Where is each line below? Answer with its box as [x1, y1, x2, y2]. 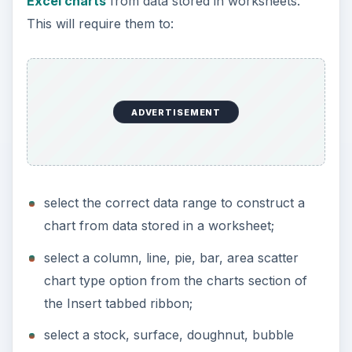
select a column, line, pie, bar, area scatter [43, 249, 299, 266]
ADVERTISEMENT [130, 106, 222, 118]
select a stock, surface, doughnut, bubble [43, 327, 294, 343]
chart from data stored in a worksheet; [43, 218, 274, 233]
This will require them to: [26, 15, 174, 31]
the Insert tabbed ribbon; [43, 295, 192, 311]
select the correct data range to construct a [43, 195, 305, 211]
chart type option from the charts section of [43, 272, 307, 288]
